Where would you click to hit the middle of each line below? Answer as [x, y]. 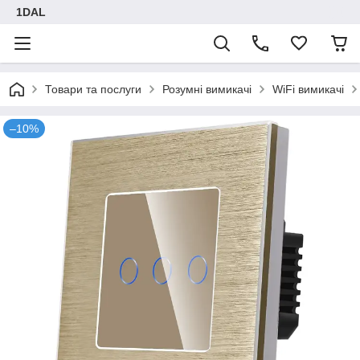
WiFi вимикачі [308, 89]
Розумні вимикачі [207, 89]
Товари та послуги [93, 89]
